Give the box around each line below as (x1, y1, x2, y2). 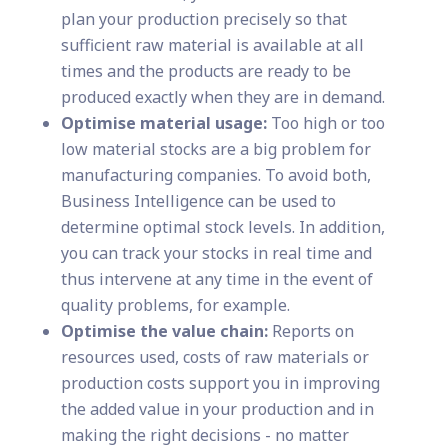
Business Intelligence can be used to (60, 190, 336, 213)
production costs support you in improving (60, 372, 380, 395)
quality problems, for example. (60, 294, 290, 317)
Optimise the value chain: (60, 320, 268, 343)
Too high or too (266, 112, 385, 135)
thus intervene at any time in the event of (60, 268, 373, 291)
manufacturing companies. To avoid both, (60, 164, 371, 187)
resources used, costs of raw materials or (60, 346, 369, 369)
